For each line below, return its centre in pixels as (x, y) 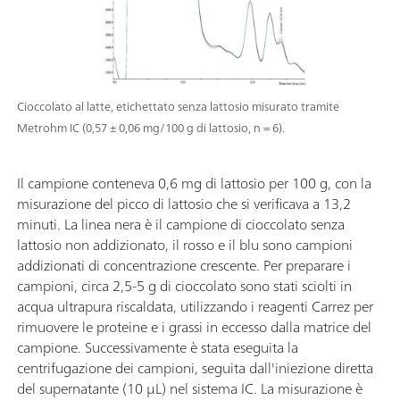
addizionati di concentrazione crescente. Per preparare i (184, 266)
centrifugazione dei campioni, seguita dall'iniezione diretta (195, 368)
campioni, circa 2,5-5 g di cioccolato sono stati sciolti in (184, 286)
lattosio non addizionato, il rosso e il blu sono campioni (185, 245)
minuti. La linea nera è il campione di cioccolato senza (181, 225)
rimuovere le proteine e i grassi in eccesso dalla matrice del (194, 327)
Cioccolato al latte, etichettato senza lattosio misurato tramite (178, 107)
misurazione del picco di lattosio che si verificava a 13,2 (184, 204)
